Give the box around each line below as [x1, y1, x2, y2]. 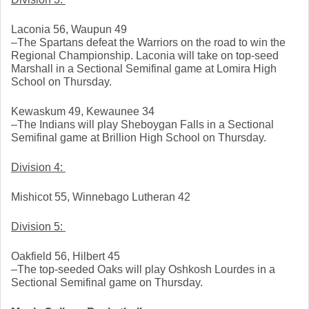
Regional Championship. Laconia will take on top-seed [11, 50, 279, 62]
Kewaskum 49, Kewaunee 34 [11, 106, 154, 118]
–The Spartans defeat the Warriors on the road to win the [11, 37, 286, 49]
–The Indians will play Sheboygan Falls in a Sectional [11, 119, 274, 131]
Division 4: [11, 161, 66, 174]
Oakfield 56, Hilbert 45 [11, 250, 120, 263]
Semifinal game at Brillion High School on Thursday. [11, 132, 269, 144]
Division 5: [11, 221, 66, 233]
